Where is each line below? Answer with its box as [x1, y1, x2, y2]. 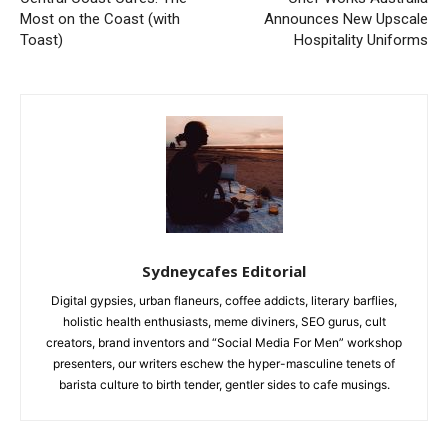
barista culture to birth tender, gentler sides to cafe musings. [58, 376, 390, 392]
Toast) [20, 30, 63, 49]
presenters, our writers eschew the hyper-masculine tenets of [53, 355, 395, 371]
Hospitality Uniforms [293, 30, 428, 49]
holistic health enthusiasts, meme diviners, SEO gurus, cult [62, 313, 386, 329]
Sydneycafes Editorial [142, 260, 306, 281]
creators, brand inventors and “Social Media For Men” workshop [46, 334, 402, 350]
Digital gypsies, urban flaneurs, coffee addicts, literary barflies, [51, 292, 397, 308]
